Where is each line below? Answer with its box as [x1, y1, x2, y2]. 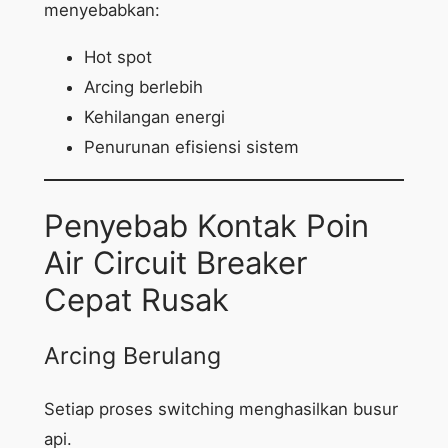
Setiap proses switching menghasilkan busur [43, 398, 398, 419]
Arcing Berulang [43, 342, 221, 371]
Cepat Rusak [43, 280, 229, 318]
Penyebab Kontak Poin [43, 206, 369, 244]
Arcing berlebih [83, 77, 203, 98]
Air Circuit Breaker [43, 243, 308, 281]
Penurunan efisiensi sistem [83, 137, 299, 158]
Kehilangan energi [83, 107, 225, 128]
